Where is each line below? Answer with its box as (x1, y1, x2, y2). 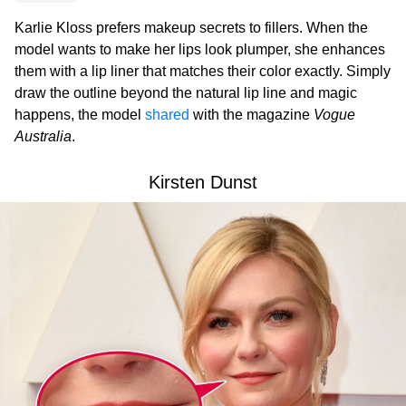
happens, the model (14, 107, 145, 123)
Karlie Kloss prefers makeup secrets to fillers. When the (14, 20, 368, 36)
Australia (14, 129, 72, 145)
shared (145, 107, 189, 123)
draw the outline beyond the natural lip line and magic (14, 85, 357, 101)
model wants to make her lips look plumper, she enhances (14, 42, 385, 58)
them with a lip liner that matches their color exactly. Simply (14, 63, 391, 80)
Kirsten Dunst (149, 172, 257, 193)
